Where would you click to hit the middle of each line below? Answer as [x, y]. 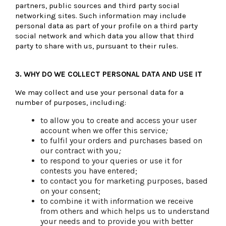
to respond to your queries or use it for [111, 160]
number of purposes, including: [71, 102]
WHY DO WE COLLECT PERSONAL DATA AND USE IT [113, 74]
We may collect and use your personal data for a [99, 92]
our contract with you [79, 150]
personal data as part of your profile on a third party [106, 25]
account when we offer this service [103, 130]
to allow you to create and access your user [119, 120]
